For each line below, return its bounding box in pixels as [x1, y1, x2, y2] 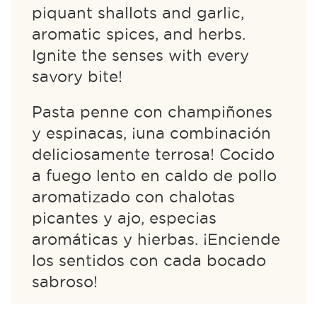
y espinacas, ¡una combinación [32, 125, 271, 142]
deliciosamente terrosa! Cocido [32, 146, 275, 163]
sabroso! [32, 273, 98, 290]
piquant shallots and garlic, [32, 4, 244, 21]
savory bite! [32, 68, 122, 85]
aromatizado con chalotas [32, 188, 235, 205]
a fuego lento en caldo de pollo [32, 167, 277, 184]
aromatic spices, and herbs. [32, 25, 246, 42]
